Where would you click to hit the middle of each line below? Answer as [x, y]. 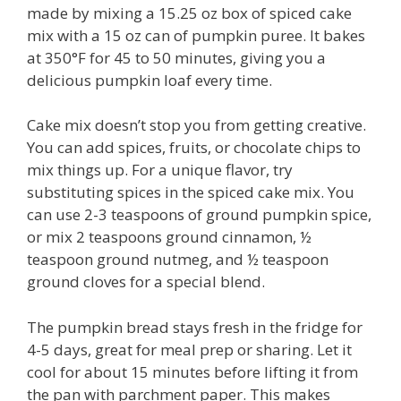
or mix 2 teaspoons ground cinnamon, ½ [169, 237]
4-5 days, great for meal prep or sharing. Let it [189, 349]
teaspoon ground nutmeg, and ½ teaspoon [178, 260]
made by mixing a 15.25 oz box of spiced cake [189, 13]
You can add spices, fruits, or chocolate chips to [194, 148]
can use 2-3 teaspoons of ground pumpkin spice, [199, 215]
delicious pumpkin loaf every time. [149, 80]
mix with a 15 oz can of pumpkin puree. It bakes [196, 35]
